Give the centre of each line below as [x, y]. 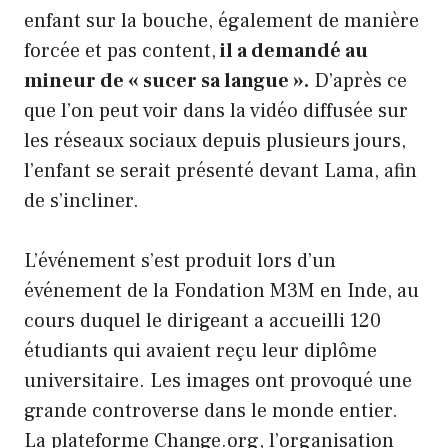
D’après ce [358, 81]
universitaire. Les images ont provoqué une [218, 381]
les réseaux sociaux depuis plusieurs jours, [215, 141]
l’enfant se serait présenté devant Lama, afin [220, 171]
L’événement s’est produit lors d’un [180, 261]
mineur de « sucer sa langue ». [166, 81]
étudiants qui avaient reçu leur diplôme [200, 351]
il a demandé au [292, 51]
